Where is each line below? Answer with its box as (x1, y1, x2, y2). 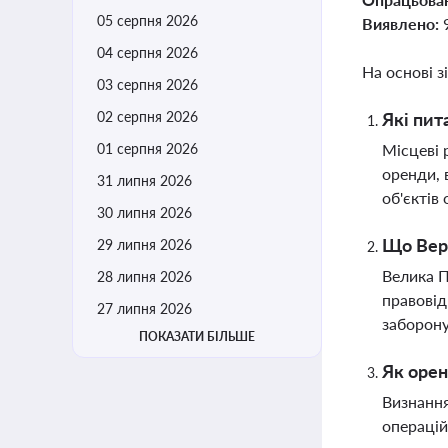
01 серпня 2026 (97, 140, 198, 157)
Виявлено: (362, 14, 443, 33)
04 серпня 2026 (97, 44, 198, 61)
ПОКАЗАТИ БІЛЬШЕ (139, 329, 255, 344)
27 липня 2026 (97, 300, 192, 317)
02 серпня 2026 (97, 108, 198, 125)
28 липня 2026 (97, 268, 192, 285)
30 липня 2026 (97, 204, 192, 221)
